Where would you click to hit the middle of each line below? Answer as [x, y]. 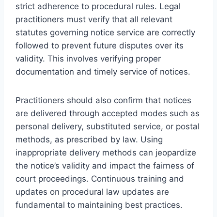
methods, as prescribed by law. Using [89, 139]
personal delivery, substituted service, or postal [108, 126]
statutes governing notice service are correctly [105, 32]
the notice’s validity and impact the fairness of [105, 165]
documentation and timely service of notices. [103, 71]
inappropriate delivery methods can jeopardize [106, 152]
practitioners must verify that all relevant [94, 19]
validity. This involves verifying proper [88, 58]
